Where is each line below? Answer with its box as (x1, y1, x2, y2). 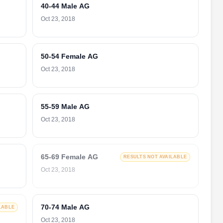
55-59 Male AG (41, 103, 90, 111)
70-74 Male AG (41, 203, 90, 211)
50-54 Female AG (41, 52, 98, 60)
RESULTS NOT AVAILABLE (123, 154, 187, 159)
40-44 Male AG (41, 2, 90, 10)
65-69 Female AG (41, 153, 98, 161)
